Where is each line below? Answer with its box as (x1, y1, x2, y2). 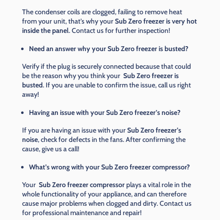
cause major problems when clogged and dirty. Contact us (22, 199, 192, 208)
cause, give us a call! (22, 144, 81, 154)
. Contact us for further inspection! (68, 26, 171, 35)
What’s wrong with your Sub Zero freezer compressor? (28, 163, 192, 172)
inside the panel (22, 26, 69, 35)
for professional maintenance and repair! (22, 208, 143, 218)
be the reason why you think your (22, 71, 122, 81)
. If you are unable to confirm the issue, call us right (42, 81, 191, 90)
